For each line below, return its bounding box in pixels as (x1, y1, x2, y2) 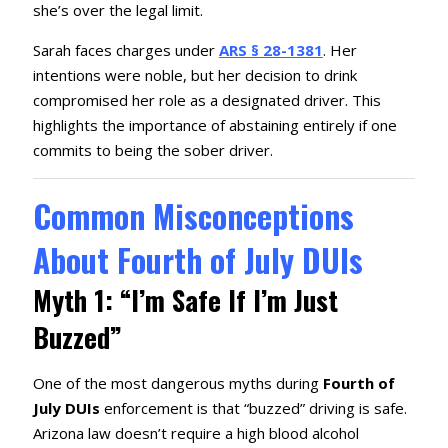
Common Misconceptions (32, 192, 354, 240)
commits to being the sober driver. (32, 140, 273, 161)
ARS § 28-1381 (218, 40, 323, 61)
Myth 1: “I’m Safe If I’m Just (32, 280, 338, 321)
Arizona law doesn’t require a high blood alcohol (32, 423, 359, 444)
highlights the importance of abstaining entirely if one (32, 115, 397, 136)
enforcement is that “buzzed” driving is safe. (99, 398, 407, 419)
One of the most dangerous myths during (32, 373, 323, 394)
